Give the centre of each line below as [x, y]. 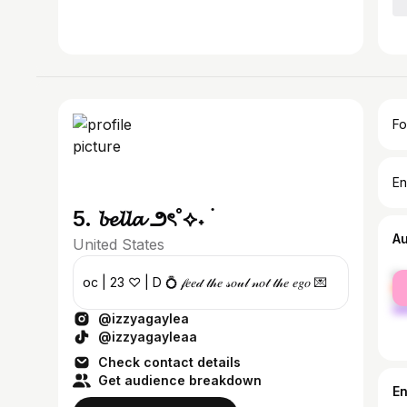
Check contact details [169, 362]
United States [119, 244]
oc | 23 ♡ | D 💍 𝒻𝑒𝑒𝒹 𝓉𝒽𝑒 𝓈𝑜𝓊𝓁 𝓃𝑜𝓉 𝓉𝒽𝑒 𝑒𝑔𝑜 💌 [205, 282]
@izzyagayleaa [148, 337]
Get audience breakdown [180, 380]
